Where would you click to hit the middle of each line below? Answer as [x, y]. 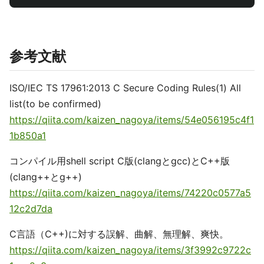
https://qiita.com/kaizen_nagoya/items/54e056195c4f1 [132, 120]
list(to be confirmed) [55, 104]
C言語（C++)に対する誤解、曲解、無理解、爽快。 [119, 234]
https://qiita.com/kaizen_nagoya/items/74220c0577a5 [130, 193]
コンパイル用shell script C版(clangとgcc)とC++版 [120, 161]
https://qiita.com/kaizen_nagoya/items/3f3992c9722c [130, 250]
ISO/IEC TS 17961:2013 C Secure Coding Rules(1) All [125, 88]
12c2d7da [31, 209]
